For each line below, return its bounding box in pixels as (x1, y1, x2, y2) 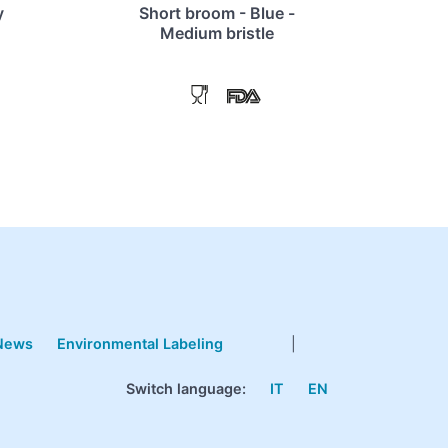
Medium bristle (160, 23, 274, 44)
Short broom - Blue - (139, 3, 295, 24)
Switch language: (126, 380, 246, 398)
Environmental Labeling (56, 335, 223, 353)
